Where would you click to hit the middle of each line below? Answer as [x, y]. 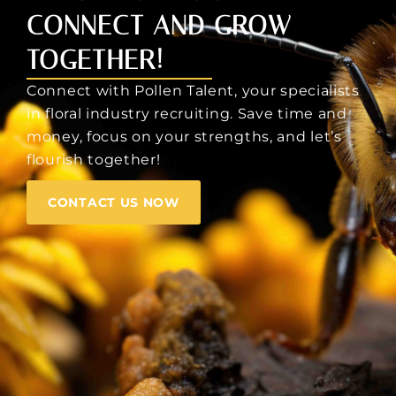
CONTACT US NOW [114, 203]
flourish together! [94, 160]
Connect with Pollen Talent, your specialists [193, 91]
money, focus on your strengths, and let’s [184, 137]
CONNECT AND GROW [159, 26]
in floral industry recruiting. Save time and [187, 114]
